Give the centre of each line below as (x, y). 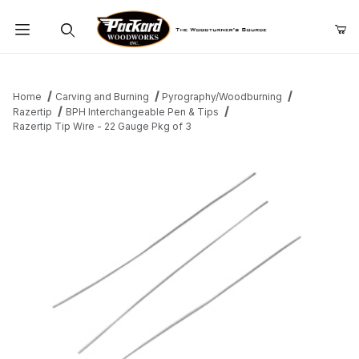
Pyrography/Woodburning (222, 97)
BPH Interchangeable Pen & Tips (142, 112)
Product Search (65, 66)
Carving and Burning (102, 97)
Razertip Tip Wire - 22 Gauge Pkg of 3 (102, 127)
